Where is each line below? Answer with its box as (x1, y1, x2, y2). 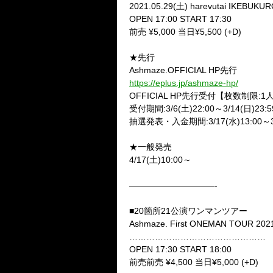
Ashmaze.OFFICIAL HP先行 (129, 65, 237, 75)
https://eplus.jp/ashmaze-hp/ (129, 78, 238, 88)
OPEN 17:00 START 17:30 (129, 14, 232, 24)
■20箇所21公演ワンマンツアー (129, 206, 247, 216)
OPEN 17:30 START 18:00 (129, 244, 232, 254)
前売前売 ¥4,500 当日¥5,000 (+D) (129, 257, 258, 267)
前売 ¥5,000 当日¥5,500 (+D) (129, 27, 241, 37)
